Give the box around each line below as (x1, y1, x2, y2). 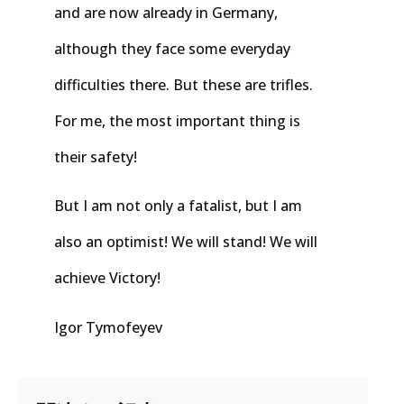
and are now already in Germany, (54, 3, 278, 23)
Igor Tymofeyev (54, 317, 162, 337)
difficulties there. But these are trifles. (54, 75, 313, 96)
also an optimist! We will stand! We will (54, 232, 317, 252)
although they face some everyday (54, 39, 290, 60)
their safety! (54, 147, 137, 168)
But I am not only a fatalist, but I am (54, 196, 302, 216)
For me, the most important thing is (54, 111, 300, 132)
